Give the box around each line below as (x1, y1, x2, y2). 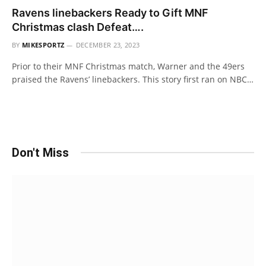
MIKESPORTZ (22, 40, 65, 49)
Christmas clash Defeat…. (12, 20, 144, 33)
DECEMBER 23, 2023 (75, 40, 140, 49)
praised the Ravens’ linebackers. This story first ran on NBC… (12, 73, 254, 85)
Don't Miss (12, 145, 69, 160)
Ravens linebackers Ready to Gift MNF (12, 6, 208, 19)
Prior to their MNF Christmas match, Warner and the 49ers (12, 60, 245, 72)
